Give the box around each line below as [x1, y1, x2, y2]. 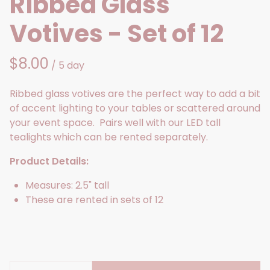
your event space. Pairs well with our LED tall [10, 116, 221, 130]
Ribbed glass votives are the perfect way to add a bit [10, 87, 260, 101]
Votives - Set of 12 [10, 17, 224, 51]
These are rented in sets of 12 [25, 193, 163, 207]
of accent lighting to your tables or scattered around [10, 101, 260, 115]
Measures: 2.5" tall [25, 178, 109, 192]
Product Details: [10, 154, 89, 168]
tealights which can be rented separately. [10, 130, 208, 144]
